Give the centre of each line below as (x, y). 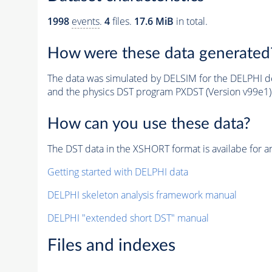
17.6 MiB (154, 22)
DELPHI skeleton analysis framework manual (142, 195)
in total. (190, 22)
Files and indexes (111, 245)
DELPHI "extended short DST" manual (128, 218)
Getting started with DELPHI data (117, 172)
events (85, 22)
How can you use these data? (149, 124)
